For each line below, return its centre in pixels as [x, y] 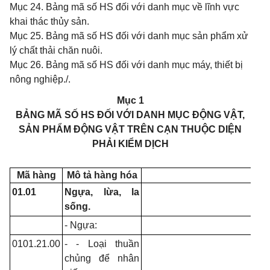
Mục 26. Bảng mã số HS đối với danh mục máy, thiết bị [126, 65]
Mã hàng [36, 175]
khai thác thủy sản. [49, 21]
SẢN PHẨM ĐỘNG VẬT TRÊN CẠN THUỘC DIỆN [130, 129]
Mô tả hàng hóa [102, 175]
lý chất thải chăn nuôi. [56, 50]
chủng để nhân [102, 258]
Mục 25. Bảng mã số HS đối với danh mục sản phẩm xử [129, 36]
